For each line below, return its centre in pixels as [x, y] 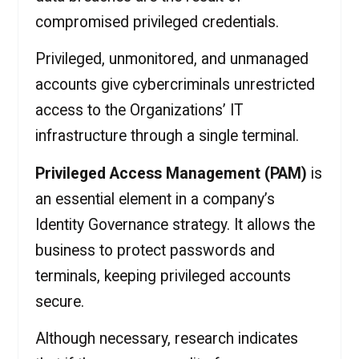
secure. [59, 301]
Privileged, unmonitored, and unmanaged [171, 59]
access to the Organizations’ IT [139, 111]
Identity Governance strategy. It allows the [175, 224]
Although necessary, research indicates [166, 338]
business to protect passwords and [155, 250]
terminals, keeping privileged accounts [163, 276]
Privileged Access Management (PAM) [171, 173]
